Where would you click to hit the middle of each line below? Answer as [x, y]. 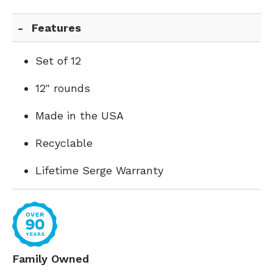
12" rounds [63, 88]
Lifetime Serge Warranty [99, 170]
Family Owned [51, 259]
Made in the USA [80, 115]
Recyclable [64, 143]
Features [57, 28]
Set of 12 [58, 61]
